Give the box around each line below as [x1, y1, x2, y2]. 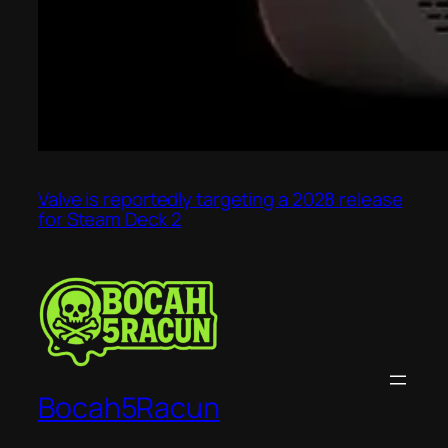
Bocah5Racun [38, 387, 220, 427]
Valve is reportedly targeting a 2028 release [38, 186, 403, 213]
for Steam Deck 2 [38, 206, 182, 233]
